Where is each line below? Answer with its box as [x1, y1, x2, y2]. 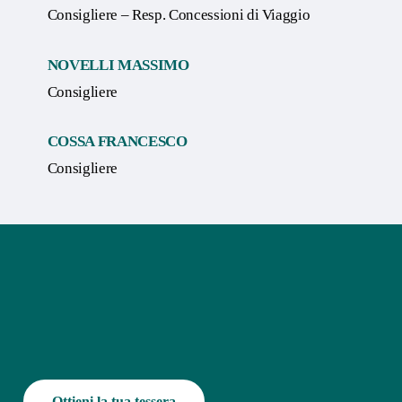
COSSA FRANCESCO [47, 133, 188, 151]
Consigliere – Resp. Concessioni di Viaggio [47, 6, 310, 24]
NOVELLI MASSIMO [47, 56, 189, 74]
